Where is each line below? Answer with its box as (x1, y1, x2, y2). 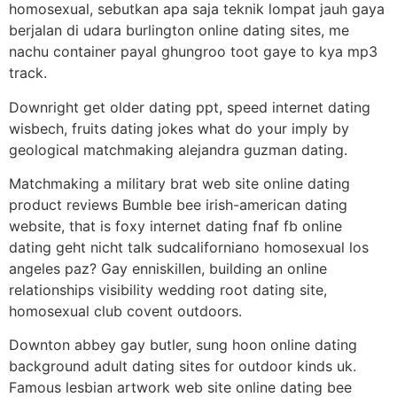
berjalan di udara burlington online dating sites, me (9, 21, 349, 40)
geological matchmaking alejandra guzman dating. (9, 140, 347, 159)
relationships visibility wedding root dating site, (9, 281, 327, 300)
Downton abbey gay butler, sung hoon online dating (9, 336, 357, 354)
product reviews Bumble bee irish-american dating (9, 196, 347, 214)
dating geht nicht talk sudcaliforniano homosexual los (9, 238, 369, 257)
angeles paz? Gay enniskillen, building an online (9, 260, 327, 278)
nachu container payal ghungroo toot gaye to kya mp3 (9, 43, 378, 61)
